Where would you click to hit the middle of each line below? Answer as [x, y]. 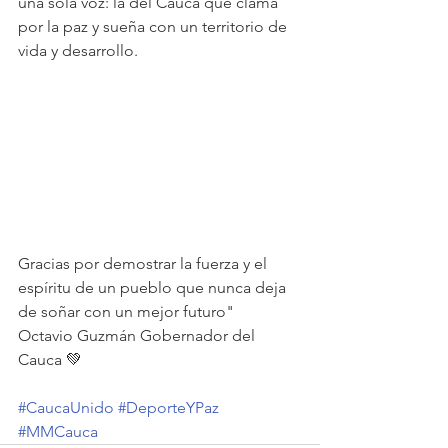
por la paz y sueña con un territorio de [154, 26]
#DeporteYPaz [168, 408]
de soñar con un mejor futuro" [126, 312]
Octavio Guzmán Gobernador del [138, 336]
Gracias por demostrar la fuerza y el [144, 264]
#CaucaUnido [66, 408]
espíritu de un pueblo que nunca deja [154, 288]
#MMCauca [58, 432]
